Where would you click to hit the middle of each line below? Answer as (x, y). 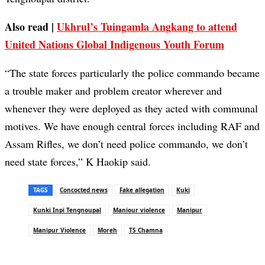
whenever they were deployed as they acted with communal (131, 109)
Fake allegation (142, 190)
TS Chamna (146, 230)
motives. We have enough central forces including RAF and (132, 126)
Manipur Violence (59, 230)
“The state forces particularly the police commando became (132, 73)
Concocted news (84, 190)
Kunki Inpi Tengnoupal (67, 210)
